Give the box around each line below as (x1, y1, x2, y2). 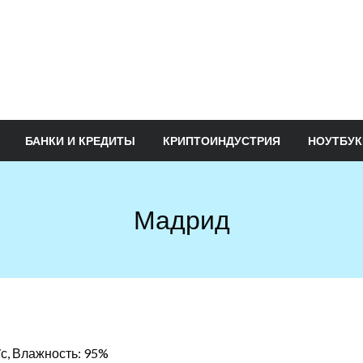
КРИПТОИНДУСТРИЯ (163, 135, 280, 147)
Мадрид (133, 203, 230, 235)
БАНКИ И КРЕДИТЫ (25, 135, 135, 147)
